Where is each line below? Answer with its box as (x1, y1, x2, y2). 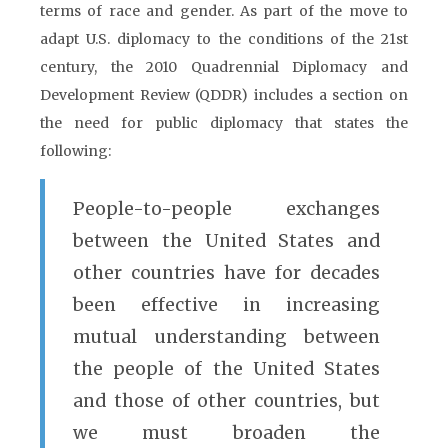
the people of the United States (73, 358, 380, 380)
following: (40, 142, 111, 160)
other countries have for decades (73, 262, 380, 284)
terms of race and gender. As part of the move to (40, 2, 408, 20)
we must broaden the (73, 422, 380, 444)
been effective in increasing (73, 294, 380, 316)
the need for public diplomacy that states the (40, 114, 408, 132)
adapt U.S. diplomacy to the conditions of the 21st (40, 30, 408, 48)
